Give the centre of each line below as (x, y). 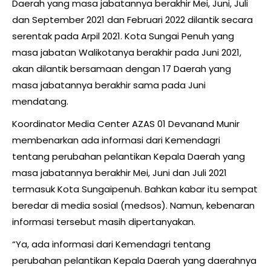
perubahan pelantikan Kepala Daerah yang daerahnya (134, 261)
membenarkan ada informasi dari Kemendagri (116, 140)
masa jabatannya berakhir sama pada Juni (109, 85)
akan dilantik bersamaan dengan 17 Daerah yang (122, 69)
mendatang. (40, 102)
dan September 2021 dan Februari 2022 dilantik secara (132, 20)
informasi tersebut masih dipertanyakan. (104, 222)
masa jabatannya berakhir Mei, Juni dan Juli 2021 (119, 173)
